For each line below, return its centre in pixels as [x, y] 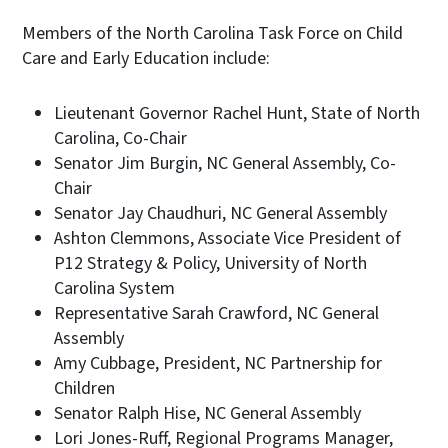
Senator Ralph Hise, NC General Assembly [207, 413]
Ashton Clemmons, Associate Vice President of [227, 238]
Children [84, 388]
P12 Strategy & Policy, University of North [210, 263]
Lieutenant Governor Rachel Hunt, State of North [237, 113]
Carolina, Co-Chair [120, 138]
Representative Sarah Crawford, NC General [216, 313]
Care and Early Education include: [146, 58]
